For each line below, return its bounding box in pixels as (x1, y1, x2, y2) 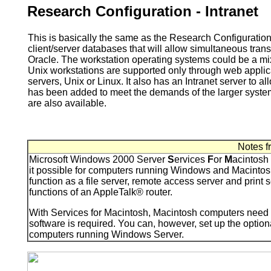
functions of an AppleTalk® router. (29, 186, 172, 197)
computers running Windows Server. (29, 229, 184, 240)
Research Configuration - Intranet (27, 2, 258, 19)
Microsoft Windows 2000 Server (29, 154, 168, 165)
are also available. (28, 97, 106, 108)
